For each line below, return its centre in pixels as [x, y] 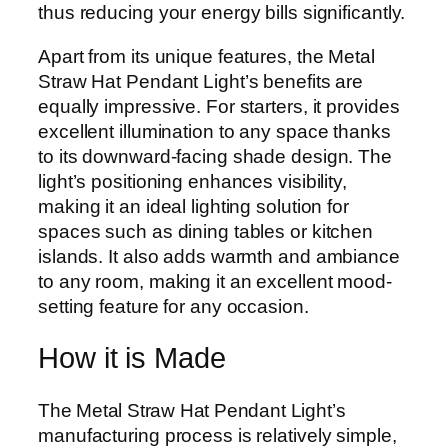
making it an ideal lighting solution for [193, 206]
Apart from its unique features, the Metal [206, 56]
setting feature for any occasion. [173, 306]
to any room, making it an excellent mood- [215, 281]
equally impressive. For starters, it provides [219, 106]
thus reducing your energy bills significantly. [222, 13]
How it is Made [132, 358]
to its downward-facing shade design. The [215, 156]
